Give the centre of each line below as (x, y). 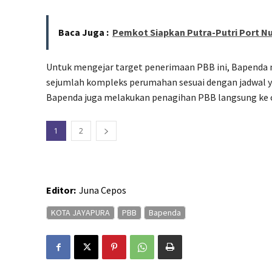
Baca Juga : (83, 32)
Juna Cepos (103, 190)
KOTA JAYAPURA (80, 213)
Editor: (61, 190)
